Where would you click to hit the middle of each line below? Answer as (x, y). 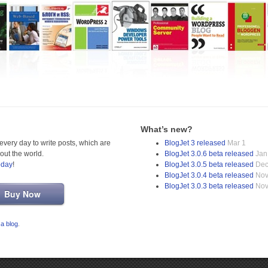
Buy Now (22, 194)
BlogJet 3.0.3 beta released (209, 186)
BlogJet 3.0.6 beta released (209, 154)
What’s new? (167, 130)
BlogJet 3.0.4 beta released (209, 176)
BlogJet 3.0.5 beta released (209, 165)
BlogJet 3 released (195, 143)
